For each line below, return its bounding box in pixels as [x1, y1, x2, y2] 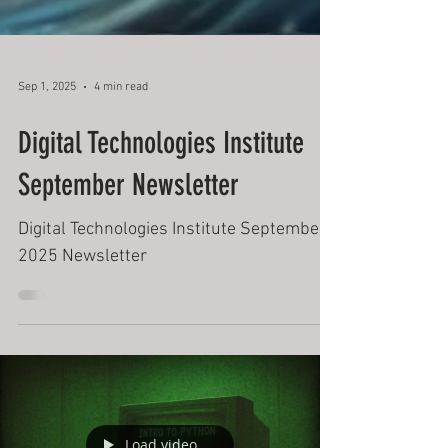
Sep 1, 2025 [18, 244, 76, 259]
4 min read [94, 244, 148, 259]
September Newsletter [18, 331, 239, 368]
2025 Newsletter [18, 410, 147, 432]
